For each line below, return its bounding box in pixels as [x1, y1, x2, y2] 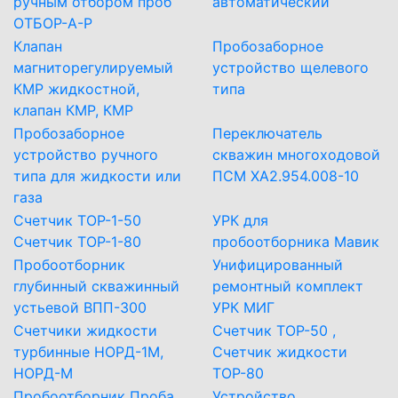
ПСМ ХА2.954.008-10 [212, 167, 359, 186]
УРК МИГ [212, 298, 275, 317]
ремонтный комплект [212, 277, 363, 296]
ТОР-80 [212, 364, 264, 383]
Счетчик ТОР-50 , [212, 322, 336, 340]
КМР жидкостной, [13, 80, 139, 99]
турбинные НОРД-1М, [13, 343, 163, 362]
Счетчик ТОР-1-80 [13, 233, 141, 251]
